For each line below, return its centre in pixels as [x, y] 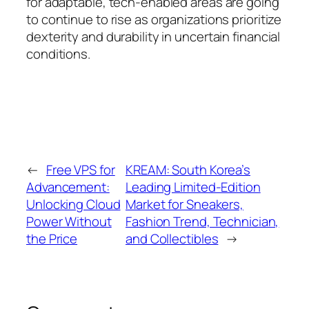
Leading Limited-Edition [193, 187]
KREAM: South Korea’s [188, 170]
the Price [52, 239]
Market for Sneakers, [185, 205]
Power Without [69, 222]
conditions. [58, 54]
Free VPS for [80, 170]
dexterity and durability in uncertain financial [153, 37]
